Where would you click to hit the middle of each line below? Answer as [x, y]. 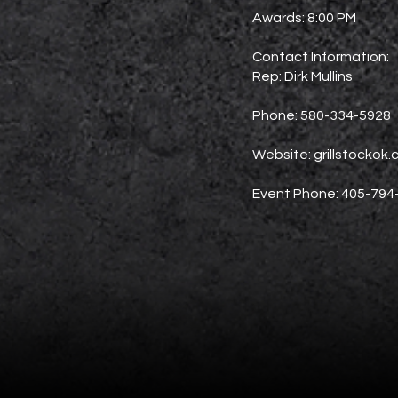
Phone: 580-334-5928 [322, 115]
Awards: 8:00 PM [304, 18]
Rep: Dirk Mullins [302, 76]
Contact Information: [321, 57]
